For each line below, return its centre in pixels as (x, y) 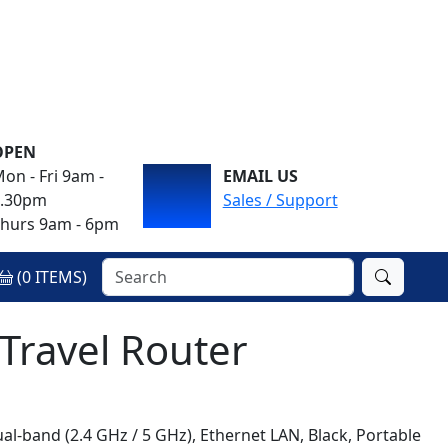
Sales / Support (280, 200)
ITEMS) (59, 277)
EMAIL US (260, 176)
